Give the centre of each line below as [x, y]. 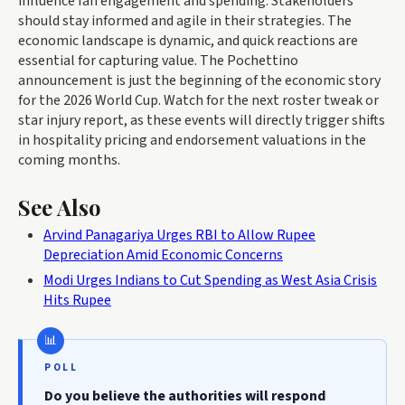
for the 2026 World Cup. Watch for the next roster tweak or [198, 100]
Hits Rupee [77, 300]
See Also [60, 207]
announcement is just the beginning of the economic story [199, 80]
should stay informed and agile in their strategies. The [185, 20]
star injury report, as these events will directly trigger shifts [202, 120]
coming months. [69, 160]
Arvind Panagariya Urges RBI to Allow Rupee [179, 235]
